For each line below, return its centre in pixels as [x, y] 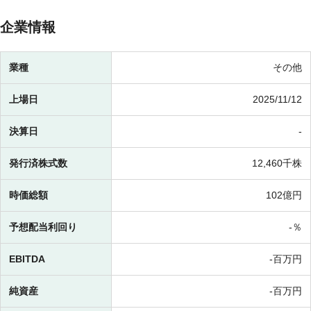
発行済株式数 [38, 163]
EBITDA [27, 259]
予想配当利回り [43, 227]
